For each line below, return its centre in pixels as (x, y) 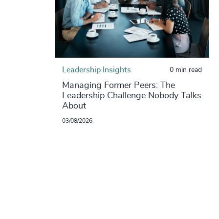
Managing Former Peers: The (118, 86)
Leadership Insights (96, 70)
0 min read (186, 70)
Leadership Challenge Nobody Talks (131, 96)
